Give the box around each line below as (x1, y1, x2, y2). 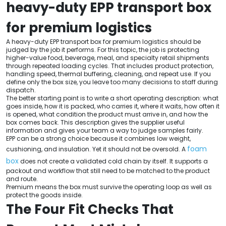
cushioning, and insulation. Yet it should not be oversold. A (6, 144, 187, 153)
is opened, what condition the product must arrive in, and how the (6, 109, 208, 119)
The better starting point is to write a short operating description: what (6, 93, 218, 102)
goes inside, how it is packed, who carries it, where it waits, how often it (6, 101, 219, 110)
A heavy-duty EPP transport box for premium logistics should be (6, 37, 201, 46)
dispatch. (6, 85, 36, 94)
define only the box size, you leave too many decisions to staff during (6, 77, 218, 86)
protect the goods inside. (6, 190, 83, 199)
